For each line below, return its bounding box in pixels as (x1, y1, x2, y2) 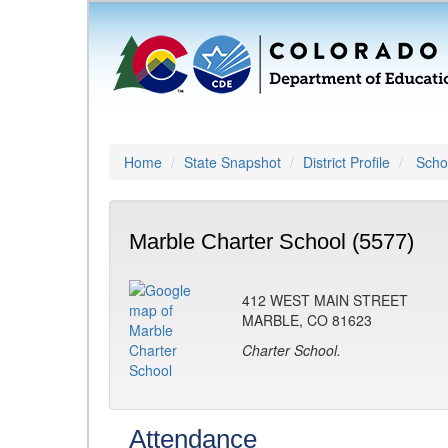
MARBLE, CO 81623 (242, 310, 372, 330)
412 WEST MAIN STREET (242, 290, 408, 310)
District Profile (303, 152, 390, 172)
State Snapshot (184, 152, 281, 172)
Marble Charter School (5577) (129, 229, 414, 254)
